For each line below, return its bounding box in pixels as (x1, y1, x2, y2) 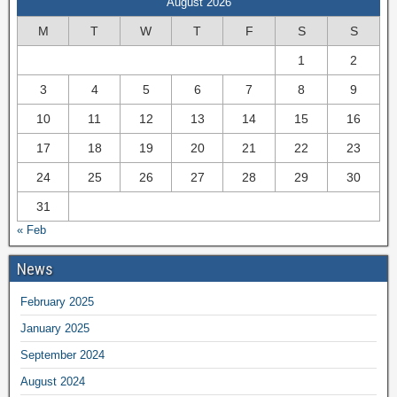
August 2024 (20, 374, 85, 388)
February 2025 (20, 294, 94, 308)
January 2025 (20, 321, 90, 335)
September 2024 (20, 347, 105, 362)
